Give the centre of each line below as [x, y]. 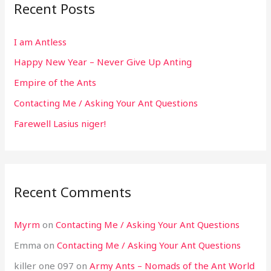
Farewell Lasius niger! [60, 123]
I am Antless [41, 41]
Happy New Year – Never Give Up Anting [103, 62]
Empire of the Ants [55, 82]
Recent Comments [73, 192]
